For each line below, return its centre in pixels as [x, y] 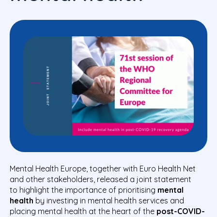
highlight [35, 190]
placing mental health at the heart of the [83, 211]
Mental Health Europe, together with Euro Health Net [103, 168]
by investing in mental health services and [109, 200]
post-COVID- [181, 211]
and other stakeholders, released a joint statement [101, 179]
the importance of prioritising [104, 190]
